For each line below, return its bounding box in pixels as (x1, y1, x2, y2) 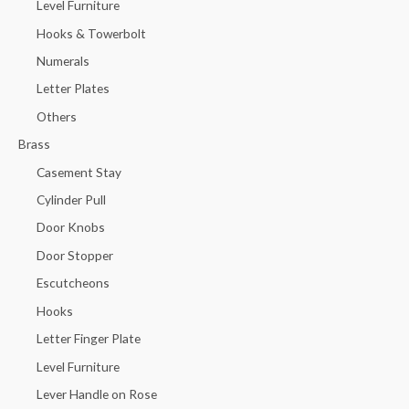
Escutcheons (37, 275, 110, 291)
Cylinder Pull (37, 192, 106, 208)
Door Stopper (37, 246, 113, 263)
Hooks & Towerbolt (37, 25, 146, 41)
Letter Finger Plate (37, 330, 141, 347)
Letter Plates (37, 80, 110, 97)
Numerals (37, 53, 89, 69)
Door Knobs (37, 219, 105, 236)
